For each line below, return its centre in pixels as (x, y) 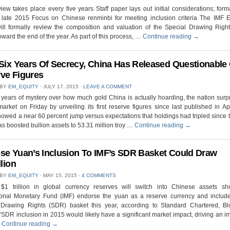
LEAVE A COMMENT (108, 86)
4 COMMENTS (99, 175)
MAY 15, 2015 (60, 175)
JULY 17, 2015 (61, 86)
